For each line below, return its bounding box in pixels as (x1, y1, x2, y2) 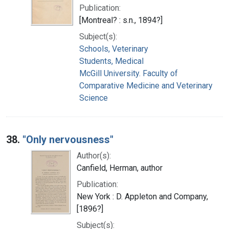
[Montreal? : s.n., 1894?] (79, 15, 163, 25)
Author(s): (77, 150, 111, 161)
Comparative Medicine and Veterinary (79, 80, 213, 90)
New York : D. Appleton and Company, (77, 191, 208, 201)
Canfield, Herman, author (77, 163, 163, 173)
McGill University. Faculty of (79, 68, 178, 78)
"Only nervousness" (22, 133, 113, 146)
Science (79, 93, 108, 103)
